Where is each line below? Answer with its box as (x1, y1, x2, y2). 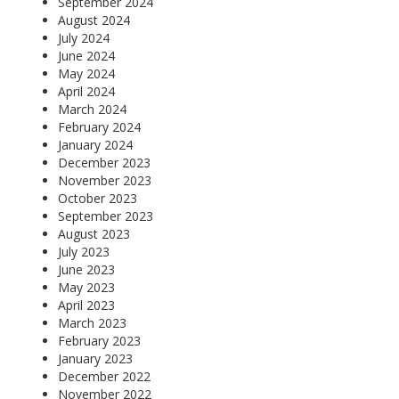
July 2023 (58, 242, 110, 260)
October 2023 (58, 189, 137, 207)
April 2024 (58, 82, 115, 100)
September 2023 (58, 207, 153, 224)
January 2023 (58, 349, 133, 367)
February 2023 (58, 331, 141, 349)
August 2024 (58, 11, 130, 28)
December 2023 (58, 153, 151, 171)
